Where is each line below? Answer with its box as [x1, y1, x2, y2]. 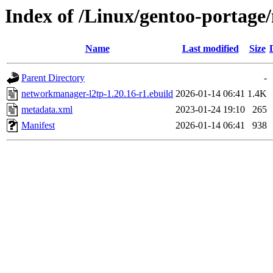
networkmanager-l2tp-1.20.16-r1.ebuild [21, 88, 173, 99]
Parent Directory [21, 73, 85, 83]
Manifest [21, 120, 55, 131]
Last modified [182, 43, 239, 54]
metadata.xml [21, 104, 73, 115]
